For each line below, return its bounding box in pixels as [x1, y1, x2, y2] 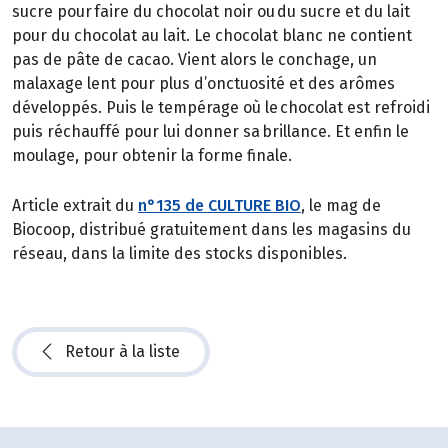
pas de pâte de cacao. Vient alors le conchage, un [12, 50, 377, 70]
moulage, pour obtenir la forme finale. [12, 146, 292, 166]
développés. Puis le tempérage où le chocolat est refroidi [12, 98, 430, 118]
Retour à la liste [65, 341, 180, 361]
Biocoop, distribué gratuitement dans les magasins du [12, 219, 411, 239]
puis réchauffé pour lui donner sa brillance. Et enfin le [12, 122, 409, 142]
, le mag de [301, 195, 381, 215]
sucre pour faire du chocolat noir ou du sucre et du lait [12, 2, 410, 22]
